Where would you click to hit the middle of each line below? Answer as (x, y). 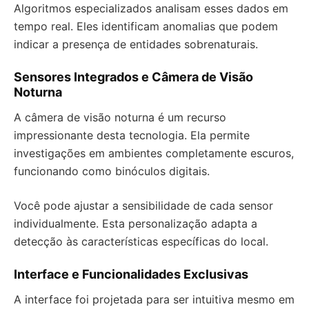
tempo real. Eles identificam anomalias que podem (146, 27)
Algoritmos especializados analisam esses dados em (151, 9)
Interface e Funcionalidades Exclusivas (131, 275)
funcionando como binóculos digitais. (112, 171)
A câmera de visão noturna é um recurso (120, 118)
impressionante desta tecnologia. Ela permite (132, 136)
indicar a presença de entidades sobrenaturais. (136, 44)
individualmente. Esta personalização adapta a (136, 224)
